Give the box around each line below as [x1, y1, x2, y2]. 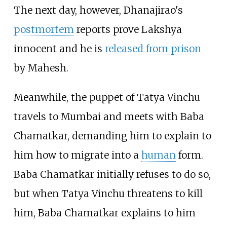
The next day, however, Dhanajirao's [13, 4, 183, 17]
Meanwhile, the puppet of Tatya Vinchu [13, 91, 200, 103]
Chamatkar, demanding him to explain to [13, 129, 211, 142]
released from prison [104, 43, 201, 55]
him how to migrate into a [13, 148, 141, 161]
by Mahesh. [13, 62, 68, 74]
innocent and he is [13, 43, 105, 55]
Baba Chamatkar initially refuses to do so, [13, 168, 211, 180]
